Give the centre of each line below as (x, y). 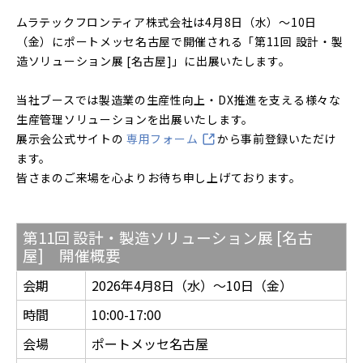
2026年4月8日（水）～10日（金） (192, 285)
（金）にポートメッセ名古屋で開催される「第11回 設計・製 (180, 41)
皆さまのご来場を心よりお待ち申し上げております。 (159, 177)
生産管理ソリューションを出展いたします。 (135, 119)
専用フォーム (164, 139)
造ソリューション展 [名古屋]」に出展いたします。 (154, 61)
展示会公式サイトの (71, 139)
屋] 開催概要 (72, 255)
